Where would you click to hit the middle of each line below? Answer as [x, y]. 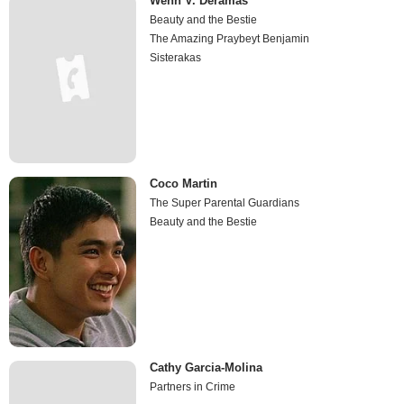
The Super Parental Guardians [225, 203]
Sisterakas [176, 58]
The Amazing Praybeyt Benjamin [230, 39]
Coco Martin [184, 184]
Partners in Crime [193, 386]
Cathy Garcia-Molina [207, 367]
